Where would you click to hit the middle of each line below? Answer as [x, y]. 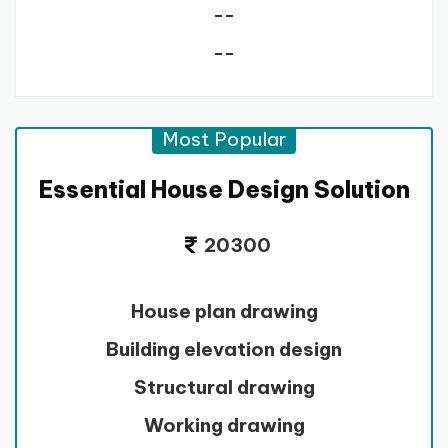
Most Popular [224, 139]
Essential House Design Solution [224, 190]
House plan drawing [224, 311]
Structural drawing [224, 387]
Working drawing [224, 425]
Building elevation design [224, 349]
